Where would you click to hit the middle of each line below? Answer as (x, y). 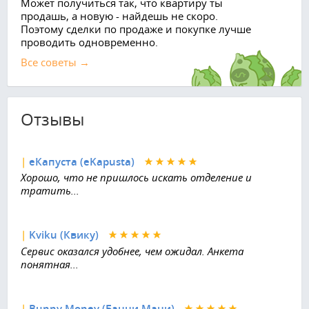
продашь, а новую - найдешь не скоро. (119, 16)
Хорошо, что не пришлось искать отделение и (136, 178)
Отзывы (52, 119)
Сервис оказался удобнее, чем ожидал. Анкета (132, 251)
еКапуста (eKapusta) (82, 161)
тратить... (50, 191)
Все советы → (55, 62)
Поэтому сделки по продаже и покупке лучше (136, 29)
